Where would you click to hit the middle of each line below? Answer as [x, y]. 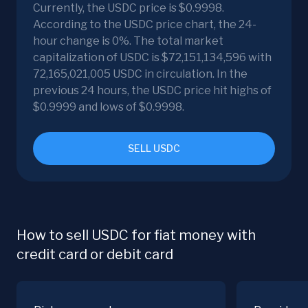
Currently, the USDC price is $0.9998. [129, 8]
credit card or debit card [95, 255]
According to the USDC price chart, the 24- [145, 25]
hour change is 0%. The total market [128, 41]
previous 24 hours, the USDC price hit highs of [152, 91]
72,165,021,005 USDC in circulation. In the [140, 74]
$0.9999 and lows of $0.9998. [109, 107]
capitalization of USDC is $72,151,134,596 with [152, 58]
